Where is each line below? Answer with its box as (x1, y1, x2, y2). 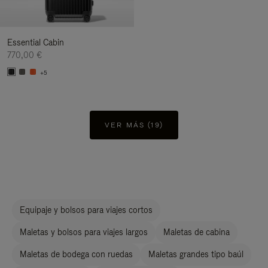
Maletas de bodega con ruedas (20, 249, 133, 260)
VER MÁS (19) (105, 120, 163, 130)
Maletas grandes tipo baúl (148, 249, 243, 260)
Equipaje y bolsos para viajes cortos (20, 205, 153, 215)
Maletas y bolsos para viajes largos (20, 227, 148, 237)
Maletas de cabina (163, 227, 230, 237)
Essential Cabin (7, 37, 64, 48)
